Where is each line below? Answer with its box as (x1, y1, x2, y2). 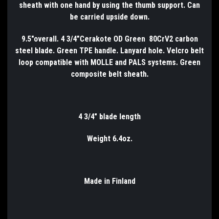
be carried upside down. (69, 12, 150, 22)
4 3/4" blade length (78, 111, 141, 121)
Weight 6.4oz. (87, 133, 132, 143)
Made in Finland (84, 176, 135, 186)
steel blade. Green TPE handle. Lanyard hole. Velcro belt (15, 45, 204, 55)
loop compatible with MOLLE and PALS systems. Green (19, 57, 200, 67)
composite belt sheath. (70, 69, 149, 79)
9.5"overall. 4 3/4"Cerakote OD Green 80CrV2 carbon (21, 34, 198, 44)
